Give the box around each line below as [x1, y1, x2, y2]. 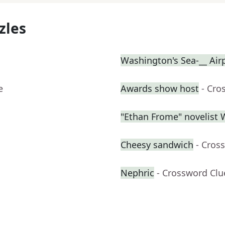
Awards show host [121, 82, 199, 95]
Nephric [121, 167, 154, 179]
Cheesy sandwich [121, 139, 193, 151]
